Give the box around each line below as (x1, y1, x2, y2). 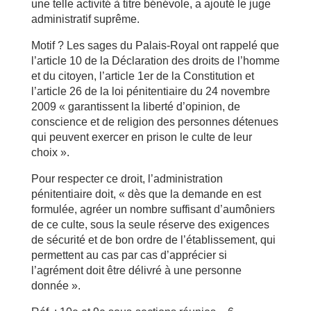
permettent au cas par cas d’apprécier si (31, 249, 227, 261)
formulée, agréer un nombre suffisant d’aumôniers (31, 203, 275, 215)
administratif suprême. (31, 13, 140, 25)
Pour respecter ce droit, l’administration (31, 173, 223, 185)
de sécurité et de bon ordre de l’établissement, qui (31, 234, 276, 246)
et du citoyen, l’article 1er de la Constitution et (31, 70, 254, 82)
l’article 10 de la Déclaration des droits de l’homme (31, 55, 280, 67)
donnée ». (31, 280, 81, 292)
